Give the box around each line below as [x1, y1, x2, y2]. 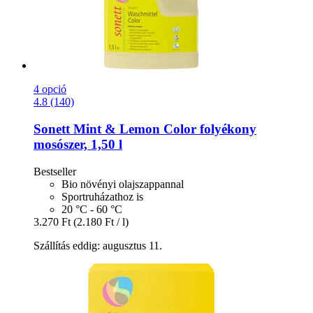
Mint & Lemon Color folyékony [70, 122, 256, 137]
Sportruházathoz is [61, 190, 143, 203]
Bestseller [34, 165, 76, 177]
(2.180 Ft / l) [73, 215, 129, 228]
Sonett [34, 122, 70, 137]
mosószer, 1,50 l [34, 137, 122, 152]
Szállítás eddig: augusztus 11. [34, 239, 162, 252]
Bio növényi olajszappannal [61, 177, 184, 190]
